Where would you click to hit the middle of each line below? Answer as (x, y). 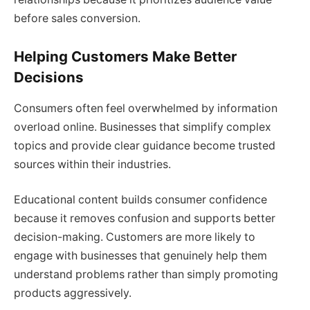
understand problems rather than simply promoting (146, 275)
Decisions (49, 77)
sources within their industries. (92, 164)
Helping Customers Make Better (125, 57)
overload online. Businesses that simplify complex (143, 127)
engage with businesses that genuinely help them (140, 256)
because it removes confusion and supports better (145, 219)
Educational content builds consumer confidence (140, 200)
